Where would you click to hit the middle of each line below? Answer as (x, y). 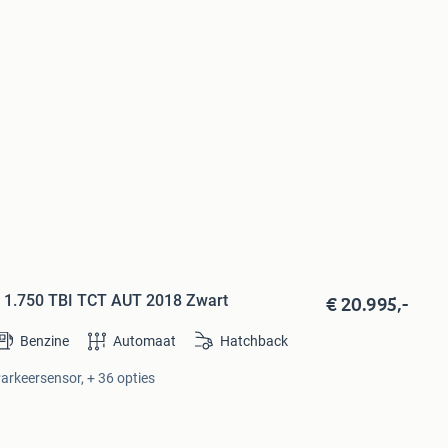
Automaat (144, 340)
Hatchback (253, 340)
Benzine (44, 340)
